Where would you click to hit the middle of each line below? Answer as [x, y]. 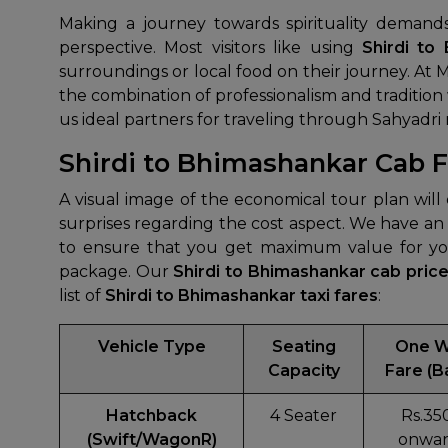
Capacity [303, 370]
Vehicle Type [151, 346]
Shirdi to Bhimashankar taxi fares [241, 295]
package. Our [116, 271]
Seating [303, 346]
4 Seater [303, 415]
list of [82, 295]
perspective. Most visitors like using [210, 47]
